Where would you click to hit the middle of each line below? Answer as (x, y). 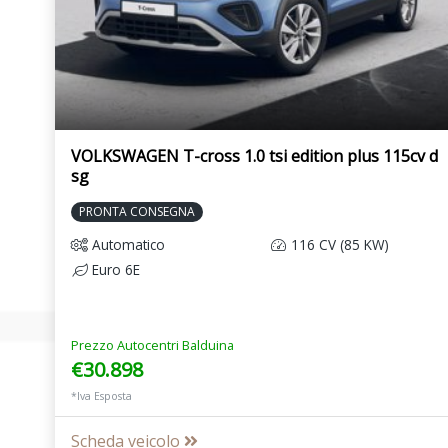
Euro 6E (114, 270)
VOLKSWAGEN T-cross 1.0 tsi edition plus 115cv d (254, 156)
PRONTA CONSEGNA (137, 212)
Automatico (126, 245)
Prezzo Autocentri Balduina (152, 345)
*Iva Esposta (101, 396)
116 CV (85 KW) (338, 245)
